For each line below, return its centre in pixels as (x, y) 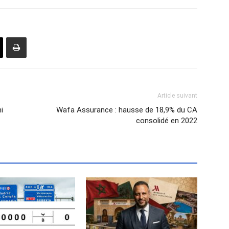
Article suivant (177, 96)
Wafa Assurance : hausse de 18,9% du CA (127, 110)
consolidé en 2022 (167, 121)
